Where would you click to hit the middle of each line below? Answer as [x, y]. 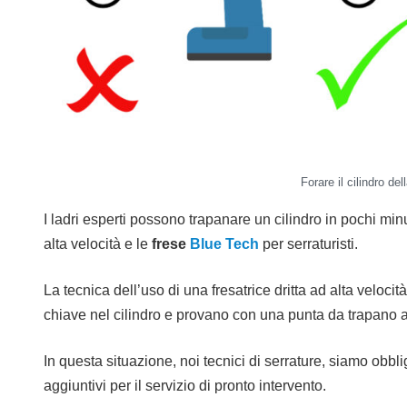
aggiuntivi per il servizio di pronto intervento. [185, 386]
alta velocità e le [98, 244]
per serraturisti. [308, 244]
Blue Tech [224, 244]
